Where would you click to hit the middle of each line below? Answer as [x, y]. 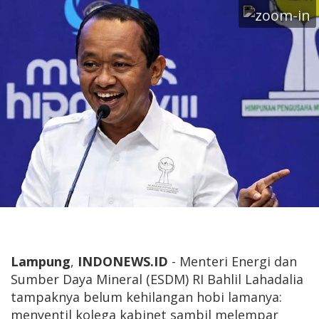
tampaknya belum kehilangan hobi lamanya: [146, 297]
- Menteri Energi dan [232, 262]
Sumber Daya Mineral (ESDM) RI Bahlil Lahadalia [157, 279]
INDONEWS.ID [123, 262]
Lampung [41, 262]
